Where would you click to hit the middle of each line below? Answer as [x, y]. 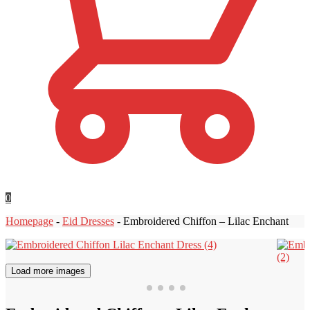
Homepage [29, 221]
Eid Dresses [88, 221]
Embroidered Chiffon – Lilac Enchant [206, 221]
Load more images [48, 271]
